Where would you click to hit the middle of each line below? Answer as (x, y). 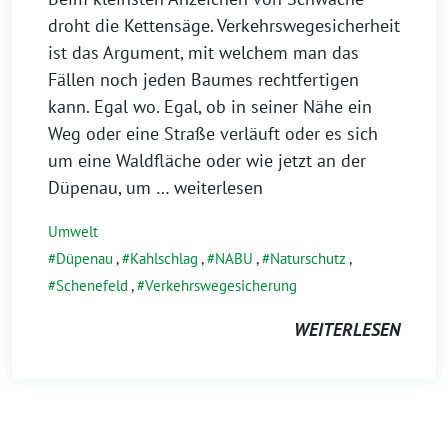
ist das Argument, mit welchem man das (203, 52)
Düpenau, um (102, 187)
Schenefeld (92, 285)
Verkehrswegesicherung (221, 285)
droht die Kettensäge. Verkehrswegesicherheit (224, 25)
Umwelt (73, 231)
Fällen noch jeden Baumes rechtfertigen (203, 79)
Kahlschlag (164, 258)
